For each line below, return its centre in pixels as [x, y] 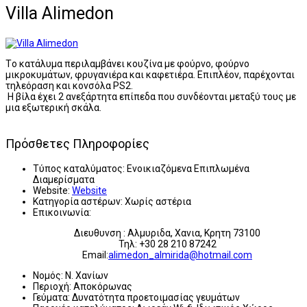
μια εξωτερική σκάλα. [53, 107]
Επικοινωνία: [62, 212]
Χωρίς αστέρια [158, 201]
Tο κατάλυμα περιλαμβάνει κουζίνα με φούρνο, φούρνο [127, 63]
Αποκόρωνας [103, 286]
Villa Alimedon [60, 13]
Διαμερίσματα [64, 179]
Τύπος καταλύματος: [79, 168]
